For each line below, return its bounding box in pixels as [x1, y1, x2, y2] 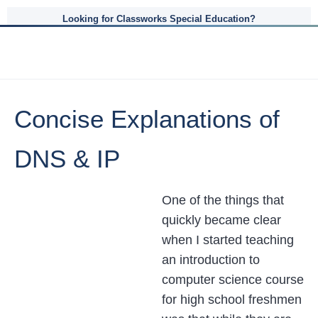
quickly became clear [162, 213, 281, 227]
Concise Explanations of [14, 105, 280, 133]
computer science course [162, 273, 304, 287]
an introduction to [162, 253, 260, 267]
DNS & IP [14, 145, 120, 172]
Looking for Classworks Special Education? [62, 13, 256, 24]
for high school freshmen [162, 292, 302, 307]
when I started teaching [162, 233, 294, 247]
